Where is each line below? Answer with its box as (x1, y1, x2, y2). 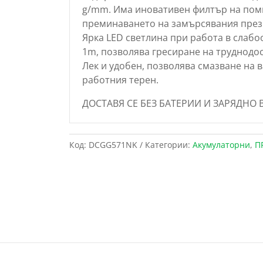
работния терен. (82, 73, 159, 86)
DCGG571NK (88, 139, 137, 151)
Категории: (144, 139, 193, 151)
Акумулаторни (192, 139, 250, 151)
